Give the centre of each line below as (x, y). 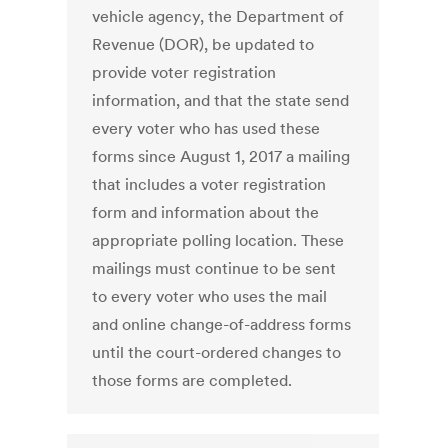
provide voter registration (184, 72)
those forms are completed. (192, 380)
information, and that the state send (221, 100)
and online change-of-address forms (222, 324)
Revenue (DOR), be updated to (203, 44)
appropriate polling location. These (218, 240)
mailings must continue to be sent (214, 268)
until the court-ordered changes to (217, 352)
